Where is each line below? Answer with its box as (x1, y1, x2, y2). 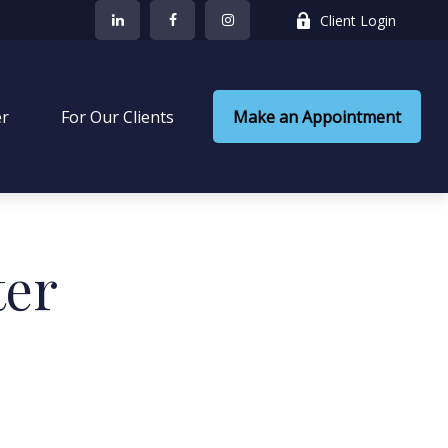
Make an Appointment (233, 106, 402, 129)
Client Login (320, 10, 397, 30)
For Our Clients (57, 106, 175, 129)
